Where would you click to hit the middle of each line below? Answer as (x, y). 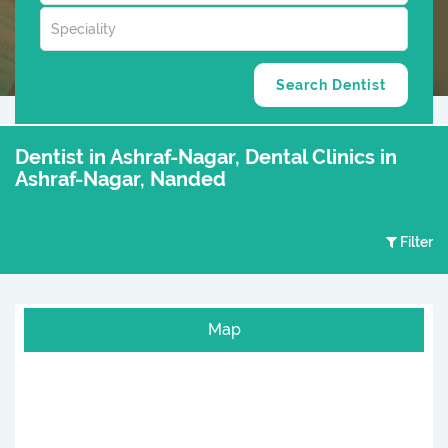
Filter (416, 242)
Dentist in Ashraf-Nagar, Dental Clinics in (206, 157)
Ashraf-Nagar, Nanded (120, 179)
